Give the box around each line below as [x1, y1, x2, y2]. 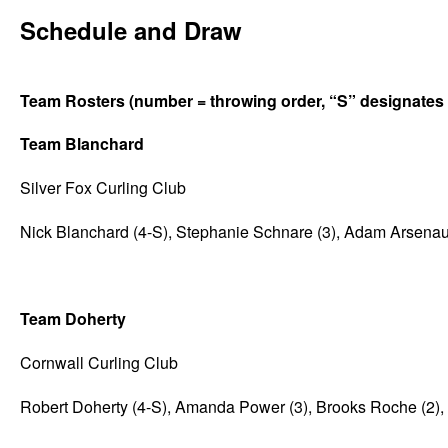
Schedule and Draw [20, 13, 242, 48]
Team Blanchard [20, 132, 144, 156]
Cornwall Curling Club [20, 350, 178, 374]
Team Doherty [20, 307, 126, 331]
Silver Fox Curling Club [20, 176, 186, 199]
